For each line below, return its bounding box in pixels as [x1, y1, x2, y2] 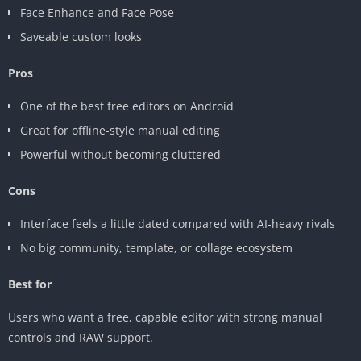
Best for [8, 276, 52, 292]
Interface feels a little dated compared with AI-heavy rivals [20, 215, 335, 231]
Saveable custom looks [20, 28, 142, 44]
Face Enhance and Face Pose [20, 4, 174, 20]
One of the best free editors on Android [20, 98, 234, 114]
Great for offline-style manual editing [20, 122, 220, 138]
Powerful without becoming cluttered [20, 146, 221, 162]
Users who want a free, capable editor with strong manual [8, 309, 322, 325]
